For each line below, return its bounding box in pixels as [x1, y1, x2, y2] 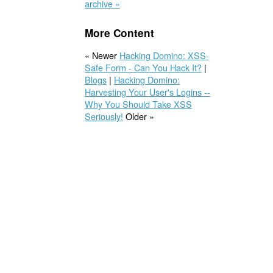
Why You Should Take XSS [84, 97, 192, 110]
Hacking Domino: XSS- [119, 48, 209, 62]
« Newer [84, 48, 119, 62]
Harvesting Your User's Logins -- [84, 85, 210, 98]
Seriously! [84, 109, 123, 122]
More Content [84, 26, 154, 41]
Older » [122, 109, 154, 122]
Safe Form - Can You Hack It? [84, 60, 202, 74]
